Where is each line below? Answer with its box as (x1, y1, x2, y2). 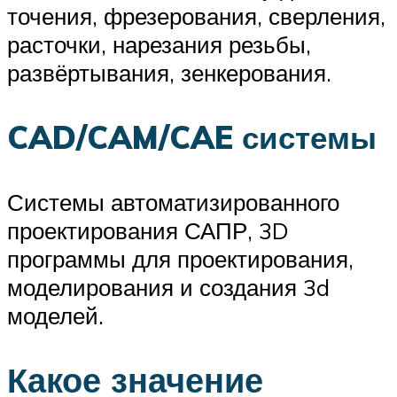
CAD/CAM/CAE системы (7, 118, 377, 158)
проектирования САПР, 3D (7, 216, 289, 245)
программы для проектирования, (7, 245, 354, 274)
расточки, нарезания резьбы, (7, 29, 311, 58)
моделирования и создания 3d (7, 273, 330, 302)
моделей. (7, 301, 104, 331)
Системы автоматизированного (7, 188, 339, 217)
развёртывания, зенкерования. (7, 58, 331, 87)
